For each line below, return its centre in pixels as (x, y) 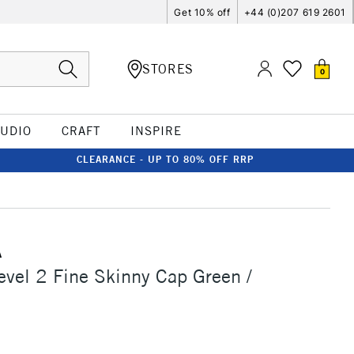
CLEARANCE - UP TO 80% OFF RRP (165, 159)
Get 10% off (202, 12)
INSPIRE (156, 131)
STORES (168, 68)
